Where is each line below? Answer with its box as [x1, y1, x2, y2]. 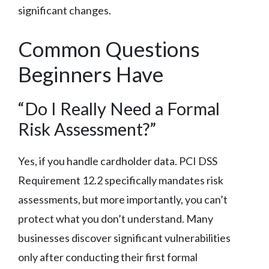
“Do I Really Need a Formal [18, 97, 220, 119]
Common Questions [18, 35, 200, 61]
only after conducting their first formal [18, 250, 198, 264]
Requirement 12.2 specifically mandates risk [18, 173, 223, 187]
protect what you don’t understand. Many [18, 211, 213, 225]
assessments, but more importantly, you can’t [18, 192, 228, 206]
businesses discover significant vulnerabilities [18, 231, 231, 244]
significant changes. [18, 3, 111, 17]
